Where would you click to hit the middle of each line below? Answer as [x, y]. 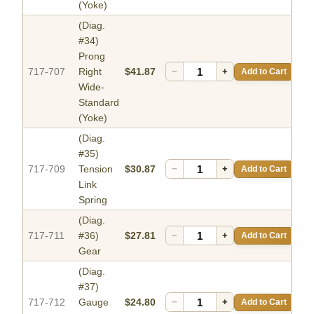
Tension [96, 169]
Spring [93, 200]
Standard [99, 103]
